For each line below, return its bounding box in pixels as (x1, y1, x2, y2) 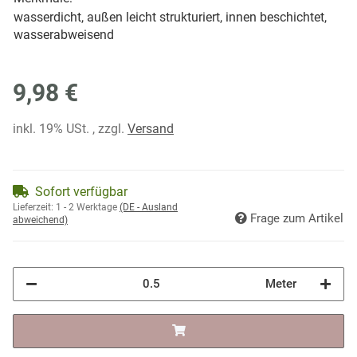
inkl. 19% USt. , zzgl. (13, 120, 127, 136)
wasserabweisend (14, 26, 114, 42)
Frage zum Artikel (250, 210, 343, 226)
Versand (127, 120, 174, 136)
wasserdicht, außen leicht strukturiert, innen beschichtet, (14, 9, 327, 25)
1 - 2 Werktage (56, 201, 120, 213)
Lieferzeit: (13, 201, 56, 213)
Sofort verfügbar (35, 183, 127, 199)
